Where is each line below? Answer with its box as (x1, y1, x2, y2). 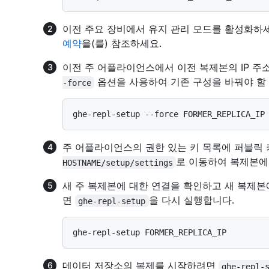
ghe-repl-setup (78, 196, 146, 206)
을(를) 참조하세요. (82, 37, 162, 50)
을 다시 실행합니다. (148, 194, 234, 207)
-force (62, 77, 91, 88)
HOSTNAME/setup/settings (62, 157, 173, 168)
